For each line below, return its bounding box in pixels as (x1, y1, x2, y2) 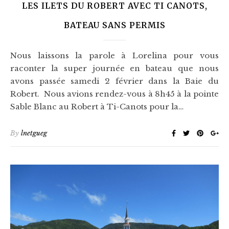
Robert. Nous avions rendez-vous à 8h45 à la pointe (10, 89, 219, 99)
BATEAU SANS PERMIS (63, 20, 166, 31)
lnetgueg (21, 129, 47, 138)
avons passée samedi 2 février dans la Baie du (10, 76, 219, 86)
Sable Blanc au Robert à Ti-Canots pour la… (10, 102, 184, 112)
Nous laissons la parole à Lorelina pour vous (10, 51, 17, 61)
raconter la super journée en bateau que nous (10, 63, 219, 74)
